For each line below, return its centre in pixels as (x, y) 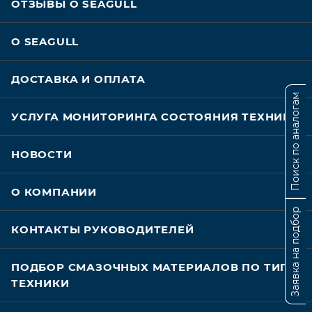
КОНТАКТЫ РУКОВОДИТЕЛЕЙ (103, 230)
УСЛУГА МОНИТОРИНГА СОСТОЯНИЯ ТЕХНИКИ (156, 117)
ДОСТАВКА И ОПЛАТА (78, 79)
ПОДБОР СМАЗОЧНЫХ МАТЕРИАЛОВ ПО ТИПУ (154, 267)
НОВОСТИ (42, 155)
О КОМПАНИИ (54, 192)
